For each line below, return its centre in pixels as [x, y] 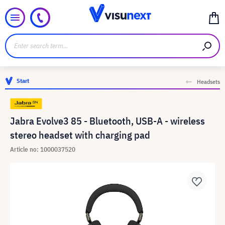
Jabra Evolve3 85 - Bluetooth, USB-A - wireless [107, 121]
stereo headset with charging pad [80, 135]
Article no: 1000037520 [43, 149]
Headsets [208, 82]
